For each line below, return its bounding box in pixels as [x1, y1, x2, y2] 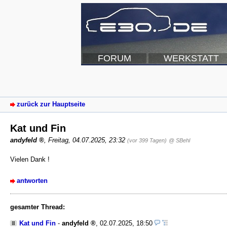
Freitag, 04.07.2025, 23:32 [48, 136, 127, 144]
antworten [17, 176, 48, 184]
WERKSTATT [164, 53, 219, 63]
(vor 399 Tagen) [127, 137, 167, 143]
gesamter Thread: [10, 203, 65, 211]
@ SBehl [169, 137, 190, 143]
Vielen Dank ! [10, 155, 50, 163]
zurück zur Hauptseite [17, 100, 85, 108]
